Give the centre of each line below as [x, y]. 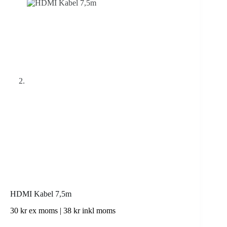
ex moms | [45, 210]
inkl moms [98, 210]
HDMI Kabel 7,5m [41, 194]
